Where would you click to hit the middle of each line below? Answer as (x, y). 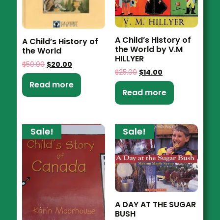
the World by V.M (149, 49)
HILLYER (129, 58)
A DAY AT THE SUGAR (155, 205)
